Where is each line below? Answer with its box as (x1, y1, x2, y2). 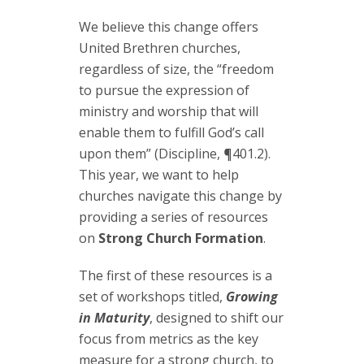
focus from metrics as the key (79, 330, 258, 349)
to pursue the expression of (79, 81, 249, 100)
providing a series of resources (79, 208, 268, 227)
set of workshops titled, (79, 288, 226, 306)
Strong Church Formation (98, 229, 263, 248)
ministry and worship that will (79, 102, 258, 121)
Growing (226, 288, 278, 306)
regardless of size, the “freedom (79, 60, 274, 79)
